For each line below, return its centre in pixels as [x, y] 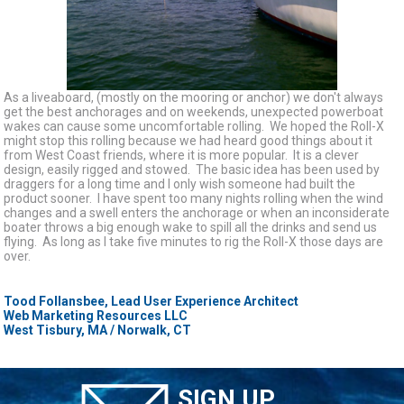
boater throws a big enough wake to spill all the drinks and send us [191, 228]
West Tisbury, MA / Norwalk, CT [98, 331]
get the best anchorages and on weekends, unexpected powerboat [194, 112]
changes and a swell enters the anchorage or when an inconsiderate [197, 213]
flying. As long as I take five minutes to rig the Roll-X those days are [194, 242]
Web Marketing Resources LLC [96, 316]
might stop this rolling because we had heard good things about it [188, 141]
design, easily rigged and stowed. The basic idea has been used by [192, 170]
